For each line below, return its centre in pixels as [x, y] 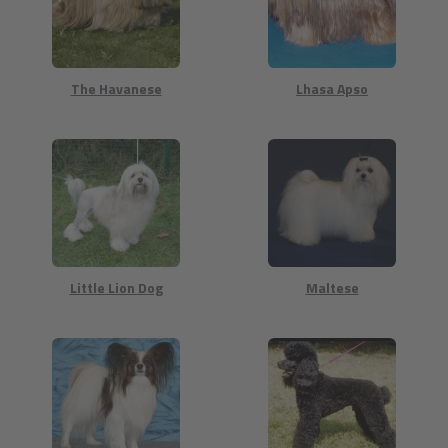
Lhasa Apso [332, 88]
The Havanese [116, 88]
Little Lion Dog [116, 287]
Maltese [332, 287]
